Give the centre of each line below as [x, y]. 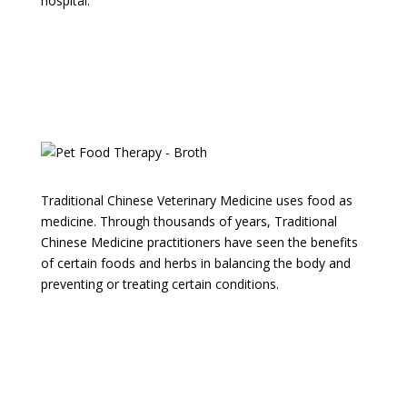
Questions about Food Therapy [194, 60]
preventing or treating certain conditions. [159, 284]
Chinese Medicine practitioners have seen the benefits [199, 242]
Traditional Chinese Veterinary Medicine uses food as [196, 200]
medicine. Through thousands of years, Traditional [189, 221]
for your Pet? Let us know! [173, 91]
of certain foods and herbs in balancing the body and [195, 263]
